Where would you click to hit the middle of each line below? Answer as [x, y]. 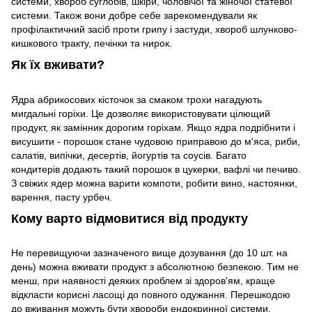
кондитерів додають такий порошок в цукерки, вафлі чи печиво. [156, 169]
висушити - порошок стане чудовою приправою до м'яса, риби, [156, 141]
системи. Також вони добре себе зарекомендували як [134, 16]
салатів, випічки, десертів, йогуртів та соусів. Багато [129, 155]
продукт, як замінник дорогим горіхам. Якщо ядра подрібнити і [153, 127]
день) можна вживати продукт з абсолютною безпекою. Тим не [155, 267]
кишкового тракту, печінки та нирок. [92, 44]
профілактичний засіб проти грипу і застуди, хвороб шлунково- [154, 30]
